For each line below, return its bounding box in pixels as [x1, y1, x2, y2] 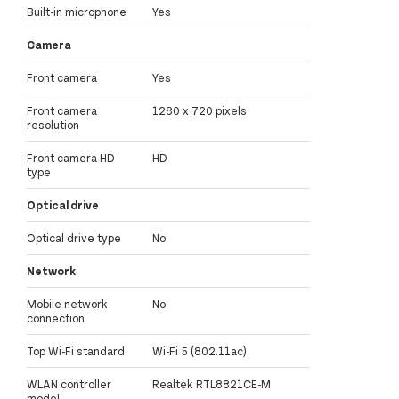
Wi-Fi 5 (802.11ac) [152, 343, 247, 358]
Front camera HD [27, 150, 115, 165]
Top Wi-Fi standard [27, 343, 125, 358]
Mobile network [27, 296, 108, 311]
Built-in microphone [27, 4, 126, 19]
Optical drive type [27, 230, 121, 245]
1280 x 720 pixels [152, 102, 247, 118]
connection [27, 310, 85, 325]
